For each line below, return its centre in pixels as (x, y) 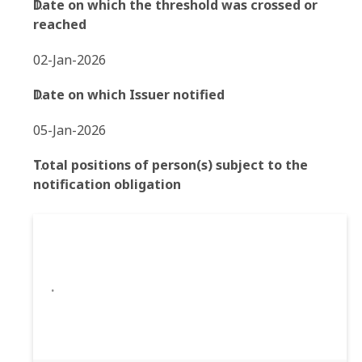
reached (60, 24)
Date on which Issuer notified (129, 95)
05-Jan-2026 (69, 130)
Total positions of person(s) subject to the (170, 165)
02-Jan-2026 (69, 60)
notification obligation (107, 184)
